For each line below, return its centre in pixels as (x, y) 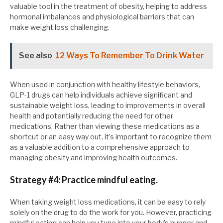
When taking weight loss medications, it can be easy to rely (108, 202)
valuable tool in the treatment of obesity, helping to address (109, 6)
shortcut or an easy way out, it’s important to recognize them (111, 137)
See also (36, 56)
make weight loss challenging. (60, 27)
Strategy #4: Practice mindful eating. (84, 180)
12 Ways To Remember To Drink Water (130, 56)
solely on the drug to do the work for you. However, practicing (111, 213)
